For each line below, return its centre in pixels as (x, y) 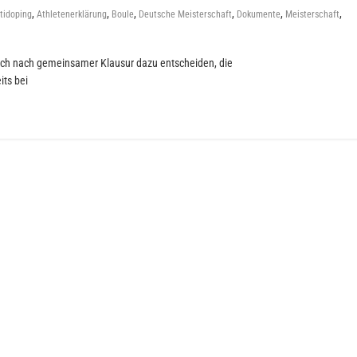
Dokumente (259, 14)
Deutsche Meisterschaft (185, 14)
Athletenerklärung (72, 14)
